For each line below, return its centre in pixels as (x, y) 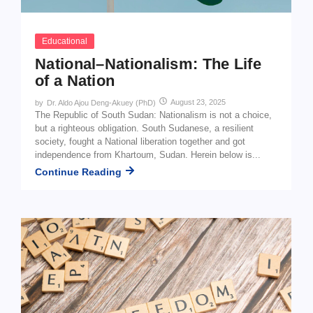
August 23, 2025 (198, 102)
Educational (65, 41)
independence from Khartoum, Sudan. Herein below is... (148, 154)
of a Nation (75, 80)
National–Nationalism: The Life (148, 64)
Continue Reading (78, 172)
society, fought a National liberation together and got (140, 141)
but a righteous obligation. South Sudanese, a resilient (144, 128)
